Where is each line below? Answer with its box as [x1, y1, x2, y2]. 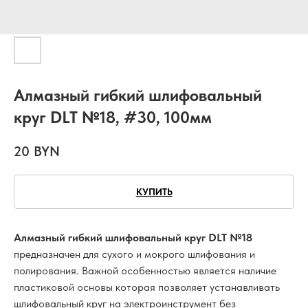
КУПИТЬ [135, 186, 173, 197]
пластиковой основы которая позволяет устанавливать [14, 280, 280, 294]
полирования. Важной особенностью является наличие [14, 263, 276, 277]
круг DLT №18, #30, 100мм [14, 107, 212, 127]
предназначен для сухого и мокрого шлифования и [14, 247, 255, 261]
